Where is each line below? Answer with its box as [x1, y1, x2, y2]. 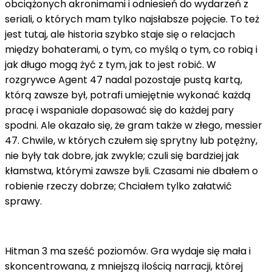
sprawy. [5, 194, 42, 208]
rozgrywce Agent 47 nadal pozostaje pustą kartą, [5, 72, 242, 87]
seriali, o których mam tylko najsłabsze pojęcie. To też [5, 12, 259, 26]
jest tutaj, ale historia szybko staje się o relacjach [5, 27, 235, 41]
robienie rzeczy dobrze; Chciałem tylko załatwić [5, 178, 232, 193]
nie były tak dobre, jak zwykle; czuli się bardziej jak [5, 148, 239, 163]
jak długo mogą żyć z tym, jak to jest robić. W [5, 57, 216, 72]
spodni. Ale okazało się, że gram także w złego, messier [5, 118, 262, 132]
